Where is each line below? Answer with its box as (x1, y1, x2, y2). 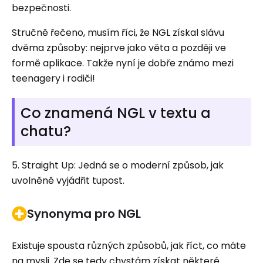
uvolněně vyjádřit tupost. (12, 174, 124, 187)
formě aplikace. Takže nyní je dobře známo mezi (12, 56, 234, 70)
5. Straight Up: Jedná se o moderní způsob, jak (12, 159, 224, 172)
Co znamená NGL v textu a (21, 103, 211, 123)
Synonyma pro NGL (27, 205, 141, 222)
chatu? (21, 122, 71, 141)
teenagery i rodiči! (12, 72, 95, 85)
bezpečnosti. (12, 1, 71, 15)
